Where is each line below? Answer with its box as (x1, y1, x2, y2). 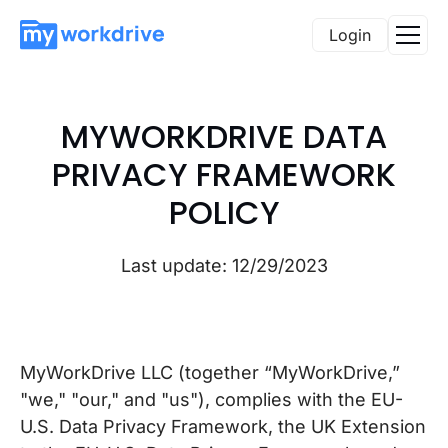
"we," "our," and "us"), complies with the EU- (20, 389, 403, 410)
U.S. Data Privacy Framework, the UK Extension (20, 416, 426, 437)
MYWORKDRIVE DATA (61, 114, 387, 159)
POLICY (168, 190, 280, 235)
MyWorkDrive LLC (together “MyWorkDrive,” (20, 362, 400, 383)
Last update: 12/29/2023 (120, 255, 328, 276)
